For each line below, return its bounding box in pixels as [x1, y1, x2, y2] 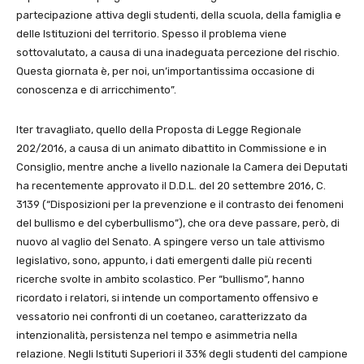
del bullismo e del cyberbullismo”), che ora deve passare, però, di [16, 216, 340, 229]
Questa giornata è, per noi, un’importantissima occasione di [16, 64, 314, 77]
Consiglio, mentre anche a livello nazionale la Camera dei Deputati [16, 160, 348, 173]
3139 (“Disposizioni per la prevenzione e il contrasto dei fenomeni [16, 197, 344, 210]
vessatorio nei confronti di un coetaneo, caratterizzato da [16, 310, 307, 323]
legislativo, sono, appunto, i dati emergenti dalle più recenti [16, 253, 312, 266]
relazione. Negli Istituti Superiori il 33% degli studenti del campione [16, 347, 348, 360]
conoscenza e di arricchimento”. [16, 83, 176, 96]
